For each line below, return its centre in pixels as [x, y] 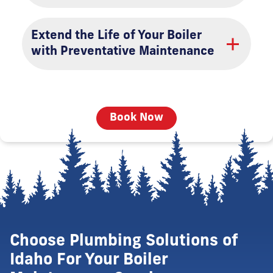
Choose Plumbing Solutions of [124, 242]
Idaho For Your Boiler [89, 261]
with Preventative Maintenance [123, 52]
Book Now [136, 118]
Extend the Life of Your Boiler [116, 36]
